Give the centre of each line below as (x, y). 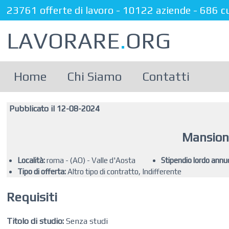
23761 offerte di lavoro (60, 10)
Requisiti (32, 197)
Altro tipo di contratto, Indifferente (123, 171)
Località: (31, 160)
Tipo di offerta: (41, 171)
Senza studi (86, 221)
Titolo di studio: (36, 221)
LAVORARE (64, 41)
